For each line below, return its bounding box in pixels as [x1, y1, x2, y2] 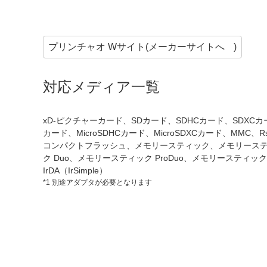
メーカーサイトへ [148, 42, 225, 52]
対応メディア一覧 [43, 79, 160, 95]
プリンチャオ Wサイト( [48, 42, 148, 52]
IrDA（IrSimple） [43, 166, 107, 176]
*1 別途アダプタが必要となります [43, 178, 152, 187]
